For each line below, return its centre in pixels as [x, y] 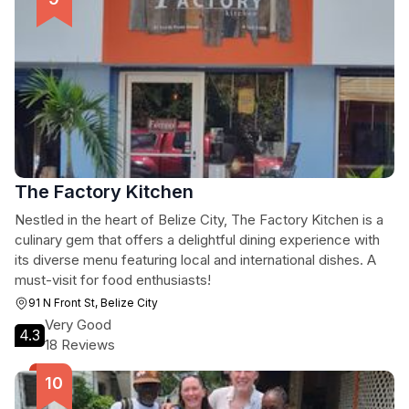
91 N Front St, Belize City [93, 303]
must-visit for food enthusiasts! [113, 280]
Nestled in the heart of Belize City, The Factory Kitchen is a [199, 220]
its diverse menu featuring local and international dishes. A [195, 260]
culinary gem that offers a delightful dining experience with [197, 240]
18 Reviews [80, 345]
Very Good [78, 325]
